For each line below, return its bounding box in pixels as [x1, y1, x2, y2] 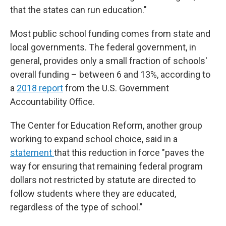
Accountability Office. [10, 96, 95, 107]
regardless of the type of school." [10, 202, 143, 212]
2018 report [17, 83, 63, 93]
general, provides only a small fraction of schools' [10, 55, 207, 66]
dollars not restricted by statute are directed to [10, 175, 196, 185]
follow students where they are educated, [10, 188, 176, 199]
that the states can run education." [10, 5, 147, 15]
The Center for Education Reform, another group [10, 120, 202, 131]
